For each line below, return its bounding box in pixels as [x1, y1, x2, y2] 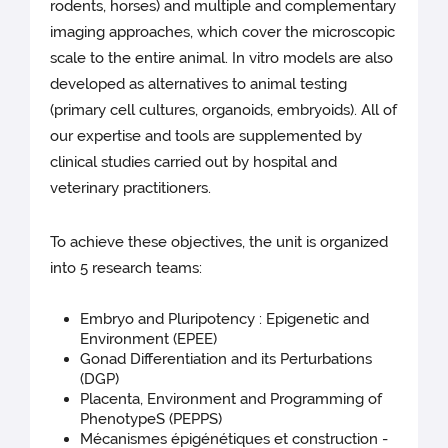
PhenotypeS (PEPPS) [80, 410, 223, 429]
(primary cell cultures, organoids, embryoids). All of [50, 101, 398, 120]
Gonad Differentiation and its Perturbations [80, 350, 373, 369]
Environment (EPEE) [80, 330, 218, 349]
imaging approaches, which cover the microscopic [50, 23, 396, 42]
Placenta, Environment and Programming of [80, 390, 383, 409]
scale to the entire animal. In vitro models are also [50, 49, 394, 68]
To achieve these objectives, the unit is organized [50, 233, 389, 252]
